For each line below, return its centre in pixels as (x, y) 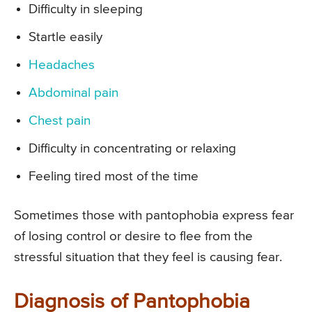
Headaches (62, 65)
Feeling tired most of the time (114, 176)
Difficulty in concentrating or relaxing (132, 148)
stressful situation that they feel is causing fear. (148, 257)
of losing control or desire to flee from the (133, 236)
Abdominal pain (73, 93)
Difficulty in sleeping (86, 9)
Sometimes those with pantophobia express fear (154, 215)
